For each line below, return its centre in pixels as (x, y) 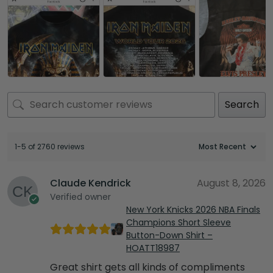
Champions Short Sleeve (179, 222)
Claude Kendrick (90, 183)
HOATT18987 (153, 248)
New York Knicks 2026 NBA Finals (193, 209)
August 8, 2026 (231, 183)
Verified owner (80, 197)
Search (242, 104)
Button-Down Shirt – (169, 235)
